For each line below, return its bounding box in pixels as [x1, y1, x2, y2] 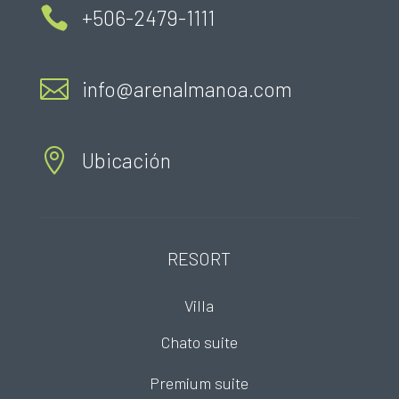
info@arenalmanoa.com [81, 76, 292, 102]
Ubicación [81, 147, 171, 173]
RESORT [167, 247, 232, 269]
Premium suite [150, 372, 249, 393]
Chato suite [160, 331, 238, 352]
